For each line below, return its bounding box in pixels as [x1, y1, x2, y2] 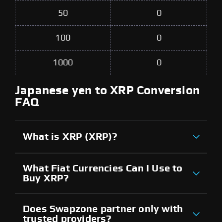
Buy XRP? [23, 173, 69, 183]
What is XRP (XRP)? [23, 131, 118, 142]
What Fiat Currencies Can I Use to [23, 163, 183, 173]
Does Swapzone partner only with [23, 204, 183, 214]
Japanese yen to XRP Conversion [15, 84, 200, 97]
